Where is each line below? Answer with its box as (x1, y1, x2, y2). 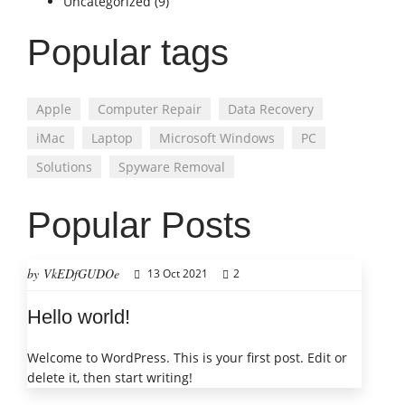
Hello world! (27, 305, 130, 328)
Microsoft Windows (159, 128, 275, 146)
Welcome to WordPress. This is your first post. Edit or (27, 348, 347, 366)
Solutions (36, 157, 92, 175)
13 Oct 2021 (147, 265, 208, 281)
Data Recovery (228, 99, 314, 118)
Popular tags (27, 32, 229, 72)
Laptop (91, 128, 133, 146)
